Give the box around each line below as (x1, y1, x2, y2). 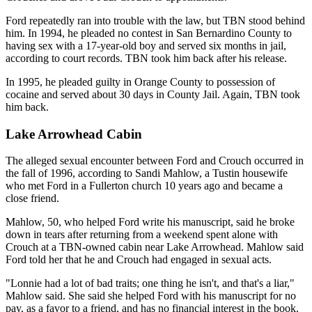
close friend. (6, 192, 59, 205)
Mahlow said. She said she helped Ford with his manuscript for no (6, 290, 296, 302)
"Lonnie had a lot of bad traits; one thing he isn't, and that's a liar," (6, 277, 295, 290)
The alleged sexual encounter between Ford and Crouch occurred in (6, 155, 304, 167)
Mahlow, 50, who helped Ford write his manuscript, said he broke (6, 216, 295, 228)
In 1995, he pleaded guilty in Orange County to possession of (6, 76, 275, 88)
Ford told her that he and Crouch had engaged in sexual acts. (6, 253, 272, 266)
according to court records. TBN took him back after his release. (6, 52, 287, 65)
